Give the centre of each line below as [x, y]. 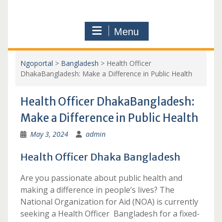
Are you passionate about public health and [101, 178]
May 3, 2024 [49, 134]
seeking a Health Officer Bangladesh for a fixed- [110, 214]
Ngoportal [36, 63]
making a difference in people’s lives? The [97, 190]
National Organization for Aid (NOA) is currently [109, 202]
